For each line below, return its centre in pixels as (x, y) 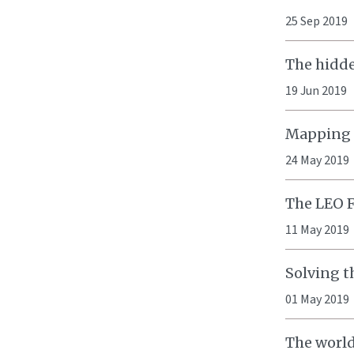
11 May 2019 (317, 230)
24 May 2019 (317, 160)
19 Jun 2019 (316, 91)
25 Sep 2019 (316, 21)
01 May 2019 (317, 299)
